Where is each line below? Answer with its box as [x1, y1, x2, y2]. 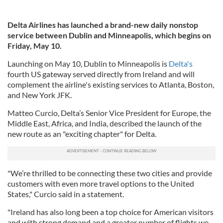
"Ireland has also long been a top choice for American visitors [7, 207, 214, 217]
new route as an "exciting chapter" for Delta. [7, 129, 158, 138]
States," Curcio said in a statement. [7, 189, 125, 199]
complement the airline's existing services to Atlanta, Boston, [7, 80, 214, 89]
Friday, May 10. [7, 41, 63, 50]
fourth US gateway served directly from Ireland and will [7, 69, 195, 79]
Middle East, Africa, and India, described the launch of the [7, 118, 202, 128]
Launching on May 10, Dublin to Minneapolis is [7, 59, 169, 68]
